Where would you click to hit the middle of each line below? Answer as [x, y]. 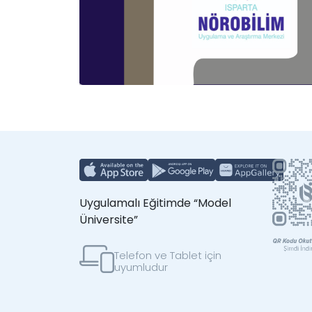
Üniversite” [109, 219]
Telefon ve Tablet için [168, 255]
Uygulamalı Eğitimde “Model [155, 203]
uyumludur [141, 267]
